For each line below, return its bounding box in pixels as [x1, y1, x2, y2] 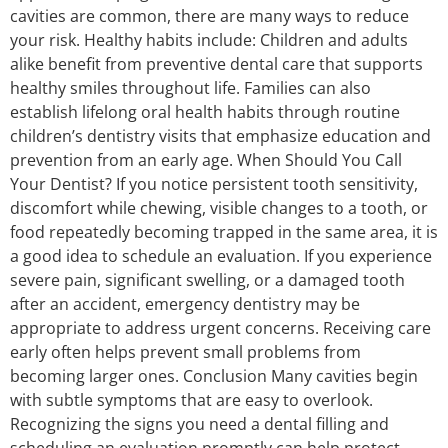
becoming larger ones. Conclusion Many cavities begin [10, 364, 418, 387]
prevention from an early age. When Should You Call [10, 148, 402, 171]
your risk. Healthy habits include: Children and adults [10, 28, 408, 51]
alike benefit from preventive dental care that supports [10, 52, 423, 75]
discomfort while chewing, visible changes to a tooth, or [10, 196, 428, 219]
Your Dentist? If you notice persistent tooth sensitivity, [10, 172, 418, 195]
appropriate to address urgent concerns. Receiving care [10, 316, 431, 339]
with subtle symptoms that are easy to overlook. [10, 388, 373, 411]
